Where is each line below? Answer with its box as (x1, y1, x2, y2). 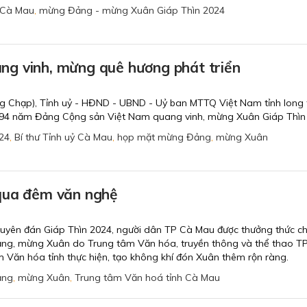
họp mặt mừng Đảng (117, 131, 211, 144)
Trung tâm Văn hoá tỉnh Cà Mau (75, 271, 220, 284)
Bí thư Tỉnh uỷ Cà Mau (14, 131, 112, 144)
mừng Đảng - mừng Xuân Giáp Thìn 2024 (39, 4, 225, 16)
